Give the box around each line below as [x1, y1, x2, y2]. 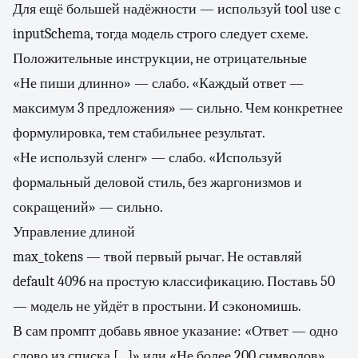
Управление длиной [13, 224, 135, 241]
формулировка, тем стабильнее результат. [13, 125, 265, 141]
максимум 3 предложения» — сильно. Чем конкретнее [13, 100, 343, 117]
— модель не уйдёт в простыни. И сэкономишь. [13, 298, 301, 315]
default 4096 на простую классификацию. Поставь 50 [13, 273, 335, 290]
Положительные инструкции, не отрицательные [13, 50, 307, 67]
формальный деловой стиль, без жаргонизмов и [13, 174, 302, 191]
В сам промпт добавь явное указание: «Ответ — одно [13, 323, 338, 340]
